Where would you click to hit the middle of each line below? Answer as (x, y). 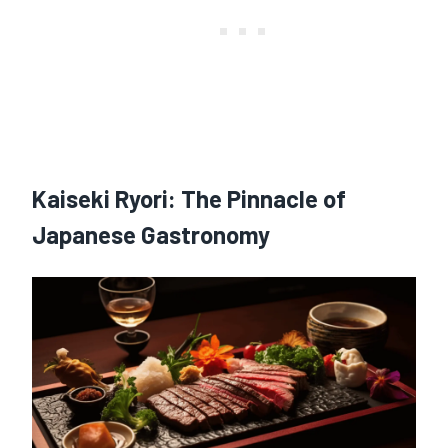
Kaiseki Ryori (100, 199)
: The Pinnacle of (257, 199)
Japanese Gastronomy (151, 235)
